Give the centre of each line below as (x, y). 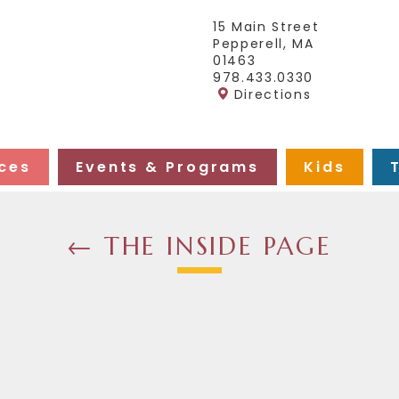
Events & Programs (168, 167)
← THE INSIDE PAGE (199, 246)
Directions (273, 94)
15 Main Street (266, 27)
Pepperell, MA (264, 44)
